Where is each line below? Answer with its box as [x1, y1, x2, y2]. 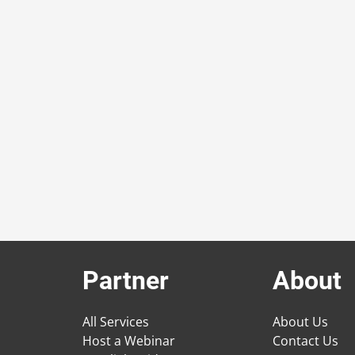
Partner [82, 265, 169, 296]
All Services [82, 313, 149, 331]
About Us [273, 313, 328, 331]
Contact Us [273, 332, 338, 350]
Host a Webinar [82, 332, 175, 350]
